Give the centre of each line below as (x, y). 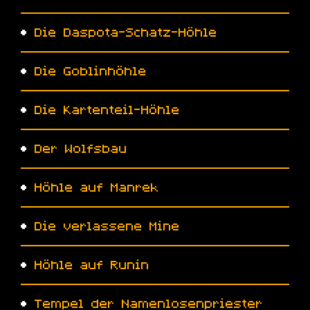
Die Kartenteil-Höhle (107, 110)
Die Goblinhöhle (91, 71)
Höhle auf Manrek (97, 188)
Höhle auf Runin (92, 265)
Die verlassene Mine (107, 226)
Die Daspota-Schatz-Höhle (126, 33)
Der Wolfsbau (81, 149)
